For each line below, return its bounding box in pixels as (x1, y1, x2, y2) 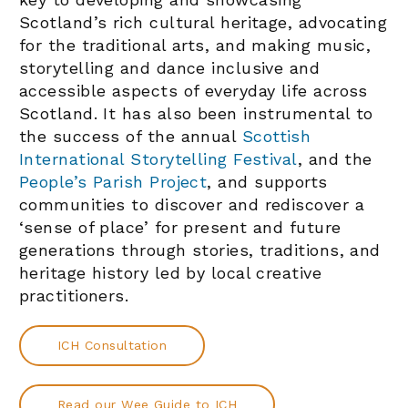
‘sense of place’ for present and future (19, 217, 342, 237)
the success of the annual (19, 126, 242, 146)
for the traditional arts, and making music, (19, 35, 372, 55)
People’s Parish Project (19, 171, 208, 191)
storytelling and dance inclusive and (19, 57, 321, 77)
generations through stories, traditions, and (19, 240, 381, 260)
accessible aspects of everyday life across (19, 80, 368, 100)
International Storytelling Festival (19, 148, 298, 168)
